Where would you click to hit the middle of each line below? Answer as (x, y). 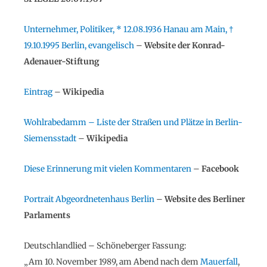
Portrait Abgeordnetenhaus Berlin (90, 200)
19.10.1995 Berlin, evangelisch (79, 46)
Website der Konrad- (185, 46)
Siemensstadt (50, 139)
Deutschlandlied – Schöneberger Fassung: (105, 246)
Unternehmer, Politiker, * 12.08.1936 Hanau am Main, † (129, 30)
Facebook (220, 169)
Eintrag (38, 92)
